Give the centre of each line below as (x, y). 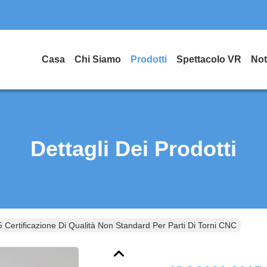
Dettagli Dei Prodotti (133, 149)
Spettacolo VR (209, 59)
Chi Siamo (98, 59)
